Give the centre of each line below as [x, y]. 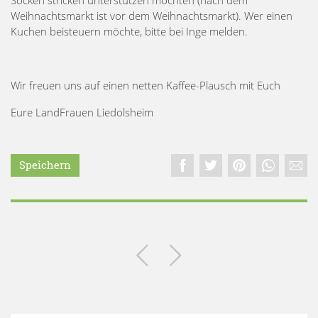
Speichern [45, 165]
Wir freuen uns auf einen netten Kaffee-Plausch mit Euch [146, 85]
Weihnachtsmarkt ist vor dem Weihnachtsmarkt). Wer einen [152, 15]
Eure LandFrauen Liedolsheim [82, 112]
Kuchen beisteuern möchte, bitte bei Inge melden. [129, 31]
